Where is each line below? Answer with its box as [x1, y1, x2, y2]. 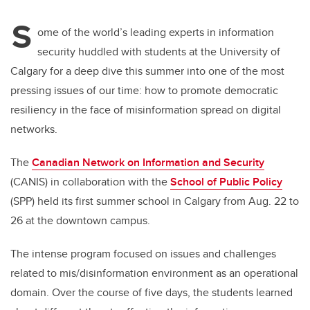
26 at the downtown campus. [10, 212, 153, 229]
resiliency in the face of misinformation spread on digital [10, 102, 281, 118]
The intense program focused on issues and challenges [10, 246, 276, 262]
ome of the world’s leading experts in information [37, 24, 274, 41]
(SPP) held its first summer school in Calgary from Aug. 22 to [10, 193, 299, 210]
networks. [10, 121, 57, 138]
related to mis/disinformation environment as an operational [10, 265, 298, 282]
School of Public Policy [170, 174, 282, 190]
